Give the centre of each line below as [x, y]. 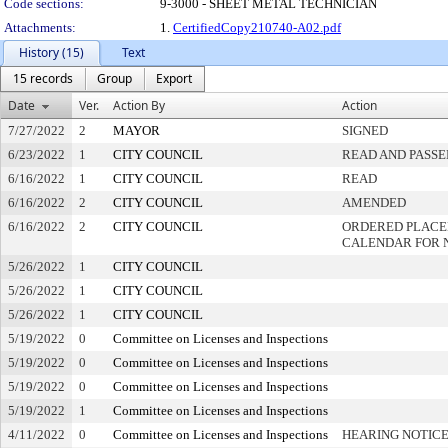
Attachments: [40, 27]
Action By [139, 105]
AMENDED [374, 202]
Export [174, 78]
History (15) [51, 52]
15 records [43, 78]
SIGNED [365, 130]
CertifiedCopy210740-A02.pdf [257, 27]
